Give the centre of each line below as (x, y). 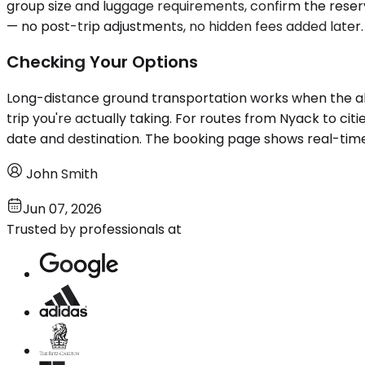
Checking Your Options (102, 62)
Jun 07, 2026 (62, 209)
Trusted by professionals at (94, 229)
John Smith (62, 174)
